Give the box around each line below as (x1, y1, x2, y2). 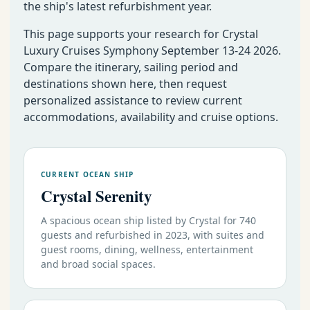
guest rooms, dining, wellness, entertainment (41, 242, 253, 256)
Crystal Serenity (41, 183, 152, 208)
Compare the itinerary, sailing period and (24, 59, 238, 75)
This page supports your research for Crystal (24, 26, 258, 42)
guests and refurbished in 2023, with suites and (41, 228, 264, 241)
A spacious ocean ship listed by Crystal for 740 (41, 213, 256, 227)
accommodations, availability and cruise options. (24, 109, 278, 125)
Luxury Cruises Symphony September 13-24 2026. (24, 42, 281, 58)
